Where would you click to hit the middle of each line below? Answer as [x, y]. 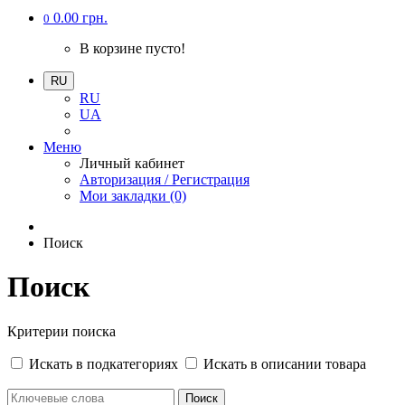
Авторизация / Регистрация [165, 179]
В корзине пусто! [132, 48]
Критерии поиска [61, 331]
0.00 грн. [80, 18]
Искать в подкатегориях [104, 363]
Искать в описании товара [283, 363]
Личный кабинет [132, 163]
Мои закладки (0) [133, 196]
